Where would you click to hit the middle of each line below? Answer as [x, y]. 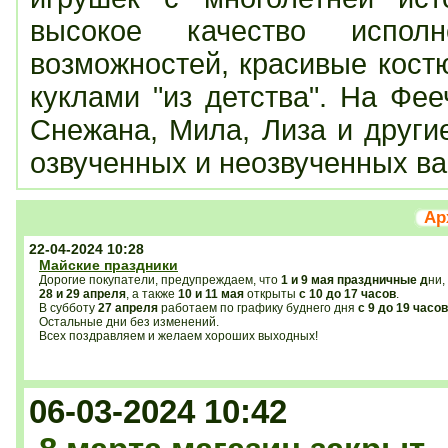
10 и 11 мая [211, 294]
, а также [152, 294]
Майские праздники [108, 265]
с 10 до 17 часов [346, 294]
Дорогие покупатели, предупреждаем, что [160, 280]
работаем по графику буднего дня [256, 308]
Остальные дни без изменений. [129, 322]
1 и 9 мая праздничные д [354, 280]
